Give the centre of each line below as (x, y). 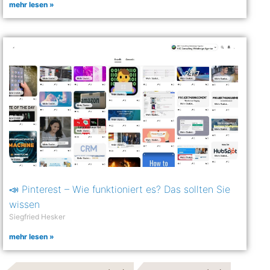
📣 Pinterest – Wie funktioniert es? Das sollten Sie (120, 189)
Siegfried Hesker (37, 216)
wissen (25, 204)
